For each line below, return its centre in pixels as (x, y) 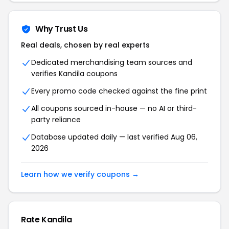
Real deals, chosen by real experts (85, 45)
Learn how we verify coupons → (80, 174)
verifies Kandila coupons (74, 74)
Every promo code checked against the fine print (119, 91)
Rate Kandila (47, 220)
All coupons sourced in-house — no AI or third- (114, 108)
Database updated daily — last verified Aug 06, (114, 137)
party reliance (56, 120)
